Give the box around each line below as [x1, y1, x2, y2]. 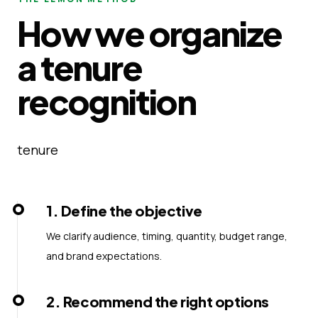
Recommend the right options [62, 292, 270, 310]
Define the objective [60, 201, 202, 219]
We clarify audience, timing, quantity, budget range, [46, 229, 287, 243]
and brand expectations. [46, 248, 162, 263]
